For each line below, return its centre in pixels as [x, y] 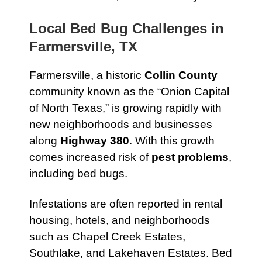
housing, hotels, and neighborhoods [120, 220]
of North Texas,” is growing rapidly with [125, 108]
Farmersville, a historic [87, 75]
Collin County [181, 75]
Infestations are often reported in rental [126, 204]
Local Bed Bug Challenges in [127, 28]
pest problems [190, 157]
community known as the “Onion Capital [129, 92]
